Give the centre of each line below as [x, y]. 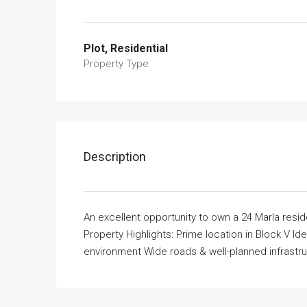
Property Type [116, 64]
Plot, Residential [126, 48]
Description [115, 157]
